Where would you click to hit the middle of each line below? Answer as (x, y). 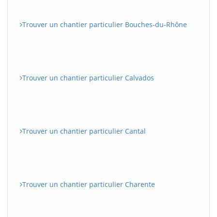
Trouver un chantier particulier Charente (89, 184)
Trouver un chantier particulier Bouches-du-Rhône (105, 24)
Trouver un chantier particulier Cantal (84, 131)
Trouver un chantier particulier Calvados (88, 77)
